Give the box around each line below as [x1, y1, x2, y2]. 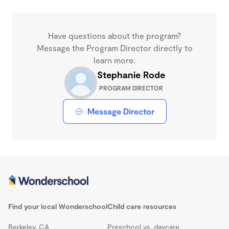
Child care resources [107, 202, 176, 211]
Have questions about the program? [48, 31, 181, 40]
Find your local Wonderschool [8, 202, 107, 211]
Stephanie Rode [97, 69, 165, 80]
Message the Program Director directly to [36, 43, 193, 53]
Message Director [87, 106, 154, 116]
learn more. [94, 55, 135, 65]
